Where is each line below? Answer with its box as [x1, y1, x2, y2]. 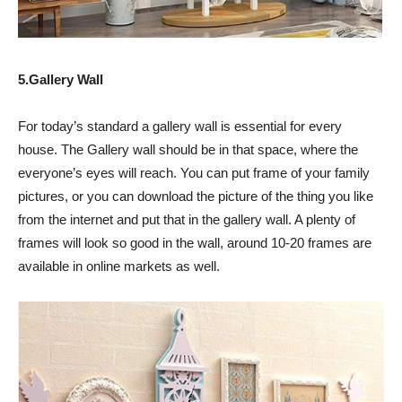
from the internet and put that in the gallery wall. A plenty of [18, 211, 355, 227]
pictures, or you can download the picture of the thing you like [18, 188, 373, 204]
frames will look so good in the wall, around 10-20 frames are [18, 234, 371, 250]
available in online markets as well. [18, 258, 220, 274]
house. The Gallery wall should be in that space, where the [18, 141, 358, 157]
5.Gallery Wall [18, 71, 103, 87]
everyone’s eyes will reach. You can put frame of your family [18, 164, 370, 180]
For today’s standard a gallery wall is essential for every [18, 118, 342, 134]
